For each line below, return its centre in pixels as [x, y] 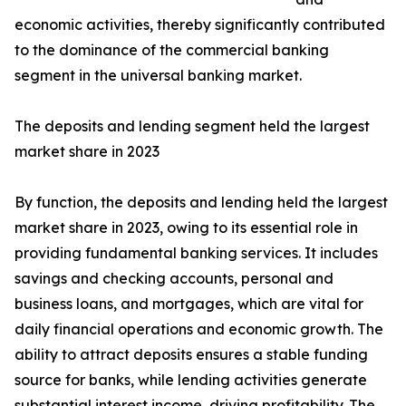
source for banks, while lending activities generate [191, 380]
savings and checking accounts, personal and [174, 279]
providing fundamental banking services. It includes [196, 253]
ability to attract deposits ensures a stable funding [191, 355]
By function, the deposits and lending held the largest [201, 203]
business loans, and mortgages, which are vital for [189, 304]
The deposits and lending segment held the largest [192, 126]
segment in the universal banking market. [158, 76]
